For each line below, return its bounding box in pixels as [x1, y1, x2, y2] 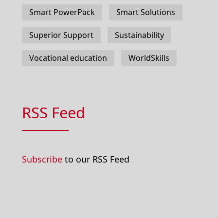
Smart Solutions [116, 7, 175, 18]
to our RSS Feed [62, 153, 129, 165]
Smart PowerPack [29, 7, 95, 18]
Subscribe [22, 153, 62, 165]
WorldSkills [128, 53, 169, 63]
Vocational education [29, 53, 107, 63]
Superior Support [29, 30, 93, 40]
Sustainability [115, 30, 164, 40]
